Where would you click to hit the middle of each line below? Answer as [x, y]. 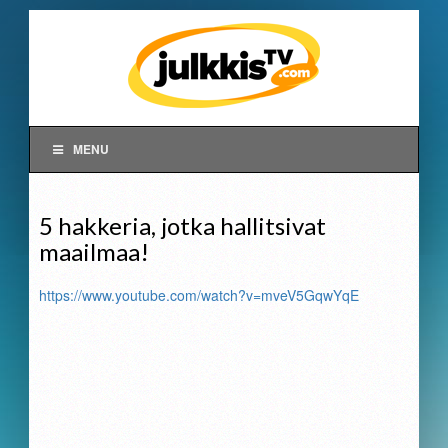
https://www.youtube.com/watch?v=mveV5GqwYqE [199, 295]
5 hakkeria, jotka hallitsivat [182, 225]
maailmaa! [94, 251]
